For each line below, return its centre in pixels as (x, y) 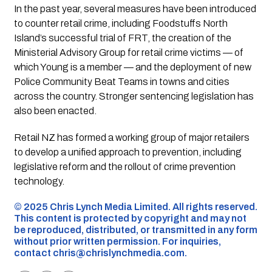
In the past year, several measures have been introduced (135, 9)
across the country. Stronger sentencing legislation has (134, 97)
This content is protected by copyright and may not (130, 219)
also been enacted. (55, 111)
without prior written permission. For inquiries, (117, 242)
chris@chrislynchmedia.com (118, 253)
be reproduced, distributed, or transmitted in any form (135, 230)
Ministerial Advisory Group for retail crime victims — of (128, 53)
